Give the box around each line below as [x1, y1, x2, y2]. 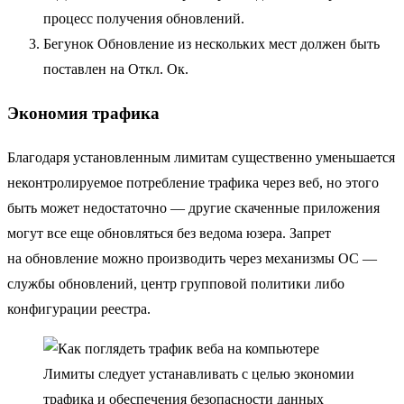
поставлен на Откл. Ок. [43, 60, 188, 77]
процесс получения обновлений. [43, 10, 244, 26]
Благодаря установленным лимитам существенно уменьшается [7, 150, 395, 165]
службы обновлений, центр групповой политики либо [7, 276, 344, 291]
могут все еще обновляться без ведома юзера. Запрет [7, 225, 331, 241]
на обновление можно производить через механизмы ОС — [7, 251, 377, 266]
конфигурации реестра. [7, 301, 151, 317]
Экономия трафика [7, 104, 160, 124]
